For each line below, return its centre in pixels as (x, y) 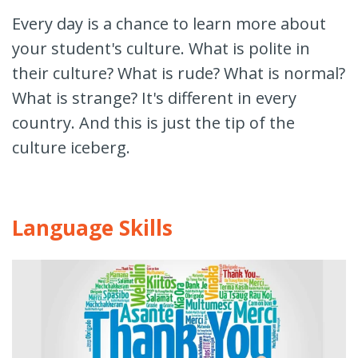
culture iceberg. (73, 147)
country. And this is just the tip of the (153, 122)
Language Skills (92, 227)
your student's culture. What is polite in (161, 48)
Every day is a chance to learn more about (169, 23)
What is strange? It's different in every (154, 97)
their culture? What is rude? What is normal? (179, 73)
